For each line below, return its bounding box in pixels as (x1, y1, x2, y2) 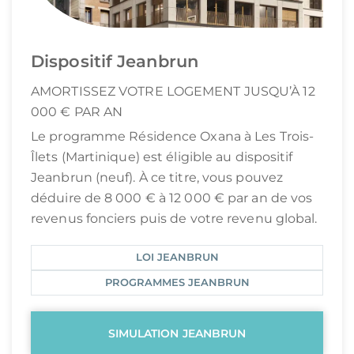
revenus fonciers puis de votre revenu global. (31, 211, 318, 227)
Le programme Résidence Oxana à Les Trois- (31, 129, 314, 145)
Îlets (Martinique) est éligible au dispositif (31, 149, 293, 165)
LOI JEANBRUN (135, 251, 219, 264)
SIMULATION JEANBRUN (107, 326, 247, 341)
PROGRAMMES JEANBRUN (104, 277, 250, 289)
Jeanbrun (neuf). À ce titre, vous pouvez (31, 170, 284, 186)
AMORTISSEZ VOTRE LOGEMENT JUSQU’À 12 (31, 84, 315, 100)
